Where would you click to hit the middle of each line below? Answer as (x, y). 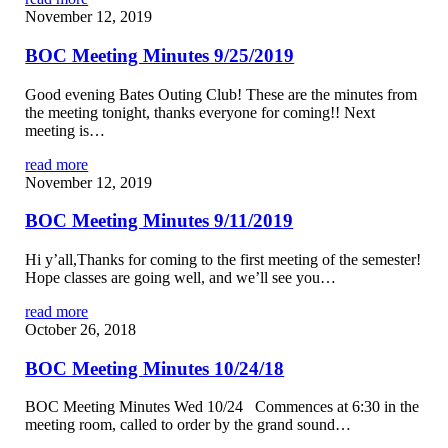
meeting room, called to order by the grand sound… (188, 425)
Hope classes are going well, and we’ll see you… (181, 277)
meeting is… (65, 130)
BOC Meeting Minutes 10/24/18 (155, 368)
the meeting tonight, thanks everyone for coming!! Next (200, 112)
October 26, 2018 (81, 329)
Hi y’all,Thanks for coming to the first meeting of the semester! (223, 259)
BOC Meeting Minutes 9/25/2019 (160, 55)
